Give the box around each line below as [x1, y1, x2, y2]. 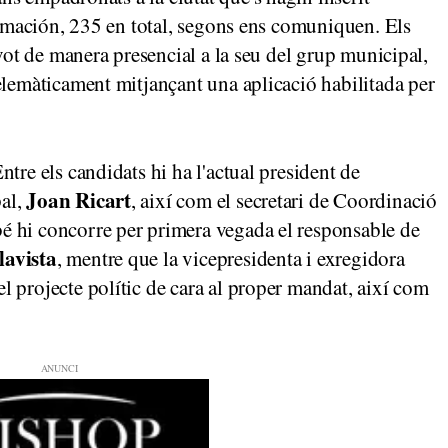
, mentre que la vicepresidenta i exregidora [56, 244, 405, 273]
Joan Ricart [26, 185, 131, 216]
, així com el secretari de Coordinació [130, 186, 437, 215]
